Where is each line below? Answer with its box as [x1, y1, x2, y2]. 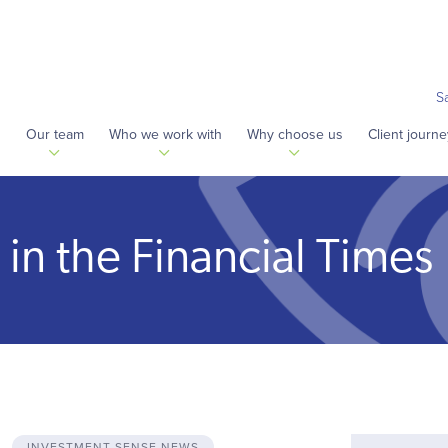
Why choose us [246, 125, 343, 143]
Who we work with [108, 125, 222, 143]
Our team [25, 125, 84, 143]
